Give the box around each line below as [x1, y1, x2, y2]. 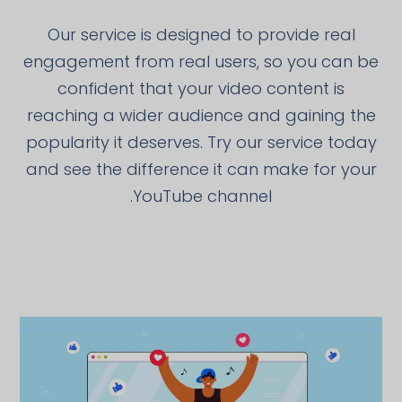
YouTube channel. [133, 184, 272, 207]
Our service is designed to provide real [47, 22, 355, 46]
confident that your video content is [57, 76, 345, 100]
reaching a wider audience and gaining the [26, 103, 376, 127]
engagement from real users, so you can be [23, 49, 379, 73]
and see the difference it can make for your [25, 157, 377, 180]
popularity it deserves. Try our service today [25, 130, 377, 153]
